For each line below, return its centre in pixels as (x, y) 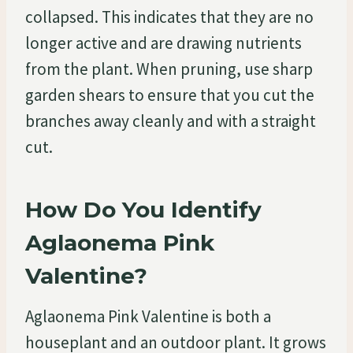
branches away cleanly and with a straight (171, 121)
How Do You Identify (143, 209)
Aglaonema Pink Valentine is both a (148, 316)
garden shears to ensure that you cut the (170, 95)
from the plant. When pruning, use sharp (169, 69)
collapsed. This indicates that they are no (169, 17)
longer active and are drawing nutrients (163, 43)
